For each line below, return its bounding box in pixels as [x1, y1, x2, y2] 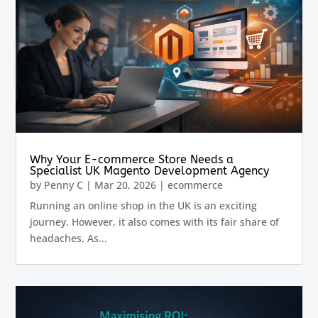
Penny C [44, 178, 84, 192]
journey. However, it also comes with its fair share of [30, 215, 280, 229]
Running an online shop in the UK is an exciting [30, 199, 258, 213]
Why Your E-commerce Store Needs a [30, 153, 234, 167]
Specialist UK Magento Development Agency [30, 164, 270, 178]
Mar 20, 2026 [94, 178, 157, 192]
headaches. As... [30, 231, 108, 246]
